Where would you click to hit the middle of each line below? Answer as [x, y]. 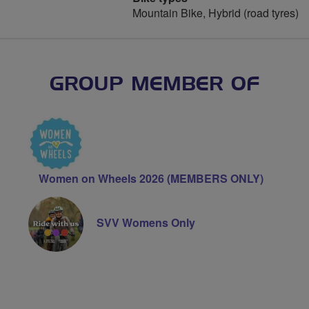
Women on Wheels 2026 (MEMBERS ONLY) [151, 178]
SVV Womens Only [146, 223]
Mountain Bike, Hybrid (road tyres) [216, 13]
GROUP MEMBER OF [154, 85]
